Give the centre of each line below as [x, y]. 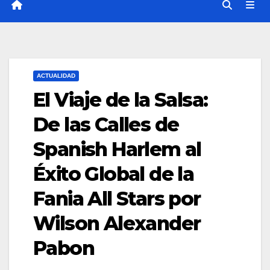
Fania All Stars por [117, 199]
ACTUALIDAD [56, 76]
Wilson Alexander [117, 224]
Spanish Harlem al [117, 149]
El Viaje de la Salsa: [121, 100]
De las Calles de [106, 125]
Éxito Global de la [114, 174]
